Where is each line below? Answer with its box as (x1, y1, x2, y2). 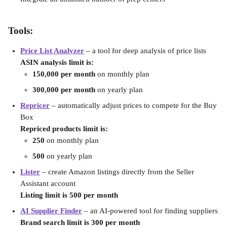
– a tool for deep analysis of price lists (86, 47, 206, 55)
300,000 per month (32, 86, 97, 94)
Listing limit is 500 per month (20, 191, 118, 199)
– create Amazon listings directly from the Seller (40, 168, 196, 176)
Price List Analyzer (20, 47, 84, 55)
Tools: (8, 25, 33, 36)
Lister (20, 168, 40, 176)
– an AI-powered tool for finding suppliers (84, 207, 218, 215)
